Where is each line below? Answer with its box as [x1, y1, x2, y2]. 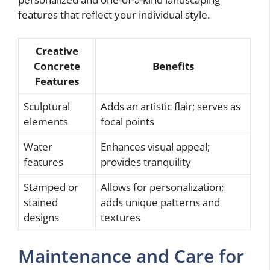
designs [24, 210, 59, 224]
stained [24, 195, 58, 209]
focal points [101, 114, 154, 128]
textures [101, 210, 140, 224]
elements [24, 114, 68, 128]
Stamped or [24, 180, 78, 194]
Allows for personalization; [101, 180, 224, 194]
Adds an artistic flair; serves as [101, 99, 240, 113]
